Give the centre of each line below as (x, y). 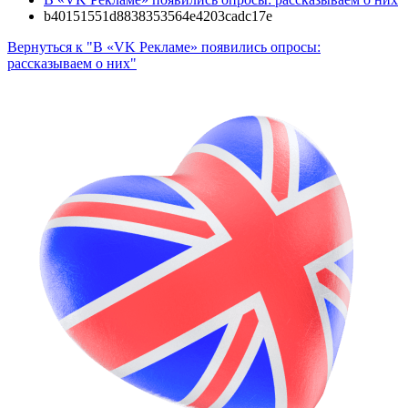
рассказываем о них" (72, 63)
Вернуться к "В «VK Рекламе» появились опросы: (164, 47)
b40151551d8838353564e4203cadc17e (158, 16)
